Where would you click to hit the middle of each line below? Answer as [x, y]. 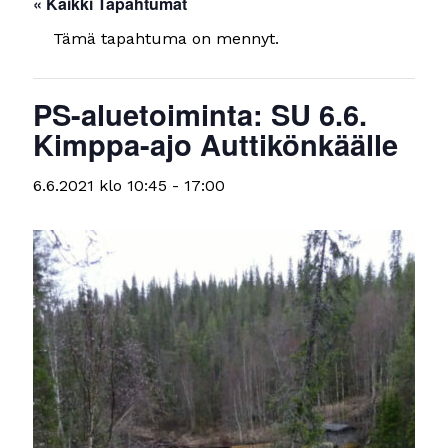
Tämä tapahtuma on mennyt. [166, 38]
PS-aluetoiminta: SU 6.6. [200, 114]
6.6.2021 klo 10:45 [100, 185]
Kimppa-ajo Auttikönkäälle [216, 144]
